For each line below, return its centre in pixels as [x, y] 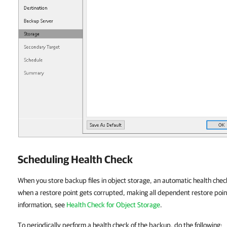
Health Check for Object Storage [113, 204]
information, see [42, 204]
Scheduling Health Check [75, 159]
